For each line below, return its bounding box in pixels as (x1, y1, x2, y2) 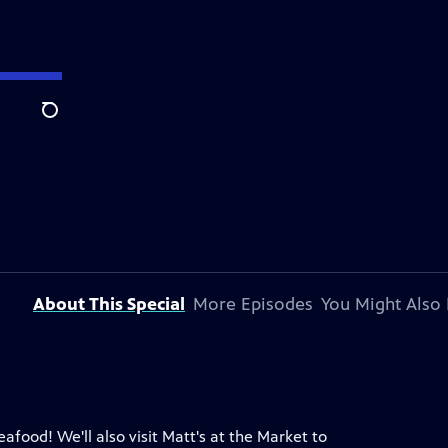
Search (41, 111, 90, 131)
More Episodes (193, 293, 313, 315)
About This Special (33, 293, 185, 315)
